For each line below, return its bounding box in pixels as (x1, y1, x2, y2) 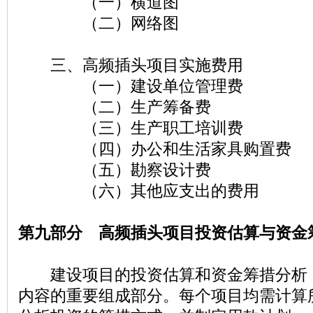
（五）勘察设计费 (18, 161, 211, 179)
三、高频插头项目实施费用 (18, 57, 243, 74)
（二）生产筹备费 (18, 99, 211, 116)
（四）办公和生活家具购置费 (18, 140, 291, 158)
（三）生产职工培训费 (18, 119, 243, 137)
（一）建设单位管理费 (18, 78, 243, 95)
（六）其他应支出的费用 (18, 182, 259, 200)
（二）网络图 (18, 15, 179, 32)
